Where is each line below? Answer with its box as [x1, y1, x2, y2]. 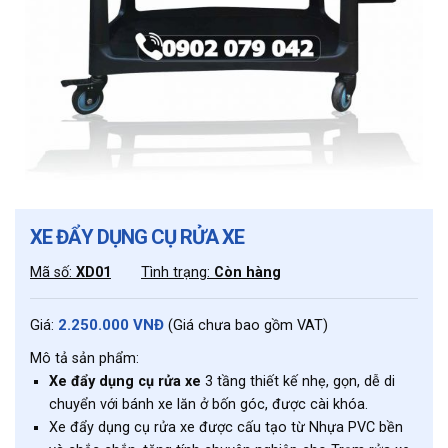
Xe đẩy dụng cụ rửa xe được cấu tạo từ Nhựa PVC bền [48, 419, 403, 437]
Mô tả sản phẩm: [30, 350, 139, 368]
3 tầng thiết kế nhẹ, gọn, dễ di [200, 373, 395, 391]
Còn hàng [214, 263, 281, 281]
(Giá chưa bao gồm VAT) [168, 317, 328, 335]
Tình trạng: [141, 263, 214, 281]
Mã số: [30, 263, 76, 281]
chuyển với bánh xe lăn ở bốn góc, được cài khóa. [48, 396, 368, 414]
